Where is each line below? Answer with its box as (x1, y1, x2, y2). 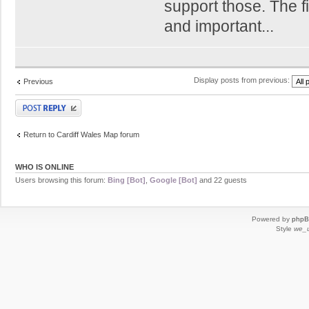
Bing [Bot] (108, 175, 146, 184)
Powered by (252, 215, 292, 223)
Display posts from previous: (194, 76, 292, 85)
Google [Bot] (150, 175, 197, 184)
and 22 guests (197, 175, 247, 184)
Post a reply (15, 99, 53, 107)
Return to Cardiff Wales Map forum (23, 130, 139, 139)
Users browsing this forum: (15, 175, 108, 184)
